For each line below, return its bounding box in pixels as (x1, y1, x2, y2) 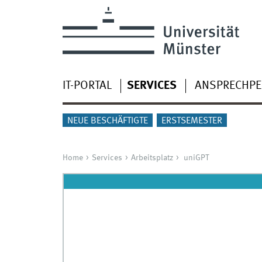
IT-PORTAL (62, 80, 112, 92)
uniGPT (183, 154, 209, 163)
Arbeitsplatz (130, 154, 173, 163)
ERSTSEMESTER (161, 116, 222, 126)
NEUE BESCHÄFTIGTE (67, 116, 148, 126)
